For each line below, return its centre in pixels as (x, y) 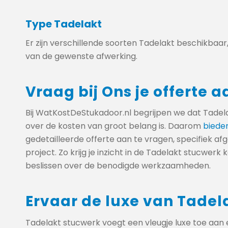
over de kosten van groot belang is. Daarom (114, 126)
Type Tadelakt (64, 24)
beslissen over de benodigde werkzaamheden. (118, 166)
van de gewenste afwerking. (81, 56)
